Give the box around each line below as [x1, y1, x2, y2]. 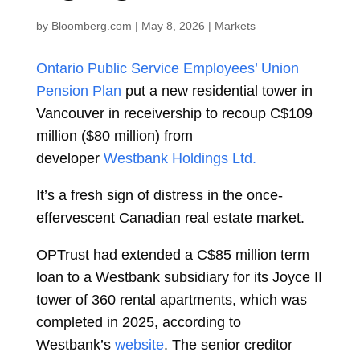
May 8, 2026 [141, 19, 205, 32]
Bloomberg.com [51, 19, 132, 32]
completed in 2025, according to [35, 314, 241, 330]
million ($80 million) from [35, 128, 193, 144]
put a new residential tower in [125, 83, 313, 99]
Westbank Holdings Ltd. [103, 150, 256, 166]
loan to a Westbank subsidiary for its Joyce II [35, 269, 322, 285]
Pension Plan [35, 83, 121, 99]
